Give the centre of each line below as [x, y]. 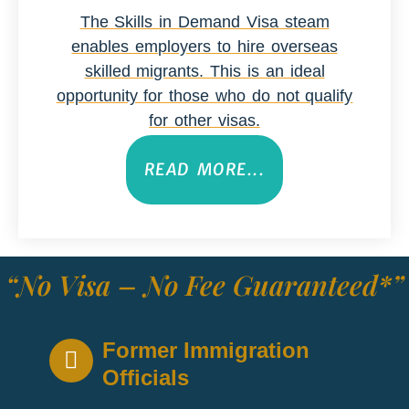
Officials [146, 378]
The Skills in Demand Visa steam [204, 22]
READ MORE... [204, 169]
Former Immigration [206, 350]
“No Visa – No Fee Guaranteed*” [204, 285]
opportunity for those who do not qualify [204, 96]
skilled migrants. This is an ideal [204, 71]
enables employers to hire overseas [204, 47]
